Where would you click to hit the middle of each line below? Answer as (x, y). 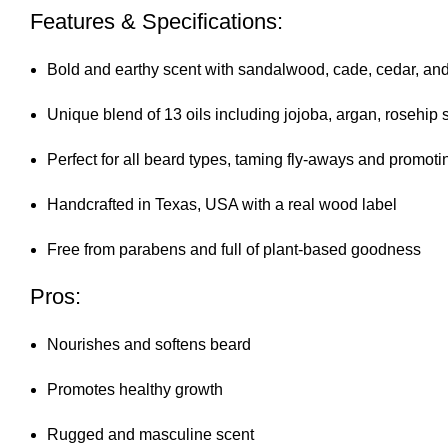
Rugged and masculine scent (150, 435)
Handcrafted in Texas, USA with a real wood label (222, 205)
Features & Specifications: (156, 22)
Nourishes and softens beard (149, 345)
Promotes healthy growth (135, 390)
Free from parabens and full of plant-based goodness (234, 250)
